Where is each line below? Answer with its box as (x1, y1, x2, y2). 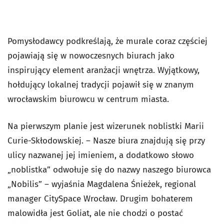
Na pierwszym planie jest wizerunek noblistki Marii (7, 121, 204, 132)
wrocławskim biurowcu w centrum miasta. (7, 94, 169, 105)
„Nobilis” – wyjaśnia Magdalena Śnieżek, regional (7, 179, 196, 190)
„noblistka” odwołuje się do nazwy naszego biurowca (7, 164, 211, 175)
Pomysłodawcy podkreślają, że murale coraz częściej (7, 36, 207, 47)
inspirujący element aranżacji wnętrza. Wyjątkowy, (7, 65, 199, 76)
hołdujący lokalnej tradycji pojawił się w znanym (7, 79, 194, 90)
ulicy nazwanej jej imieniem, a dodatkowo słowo (7, 150, 194, 161)
